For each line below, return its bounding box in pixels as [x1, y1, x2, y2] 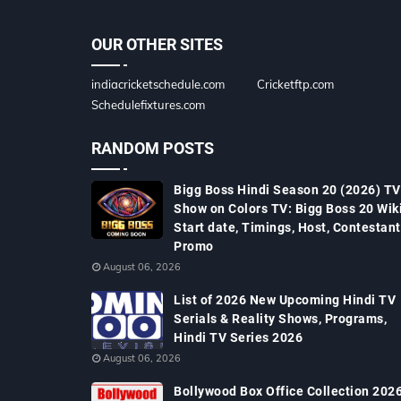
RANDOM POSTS [91, 139, 214, 158]
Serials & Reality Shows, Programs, [174, 311, 387, 326]
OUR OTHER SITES [91, 35, 223, 54]
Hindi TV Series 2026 [174, 330, 303, 345]
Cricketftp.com [257, 77, 334, 91]
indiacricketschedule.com [91, 77, 225, 91]
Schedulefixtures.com [91, 98, 205, 112]
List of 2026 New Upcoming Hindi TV [174, 293, 396, 307]
